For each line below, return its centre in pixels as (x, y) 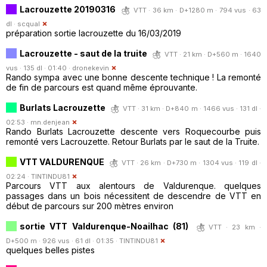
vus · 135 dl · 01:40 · (39, 68)
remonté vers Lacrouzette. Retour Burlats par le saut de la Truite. (133, 141)
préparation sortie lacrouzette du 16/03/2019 (94, 33)
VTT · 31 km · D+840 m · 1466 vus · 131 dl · (192, 108)
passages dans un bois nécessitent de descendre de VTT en (133, 195)
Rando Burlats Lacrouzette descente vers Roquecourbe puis (133, 131)
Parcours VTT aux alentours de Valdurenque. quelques (133, 185)
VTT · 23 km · (235, 227)
